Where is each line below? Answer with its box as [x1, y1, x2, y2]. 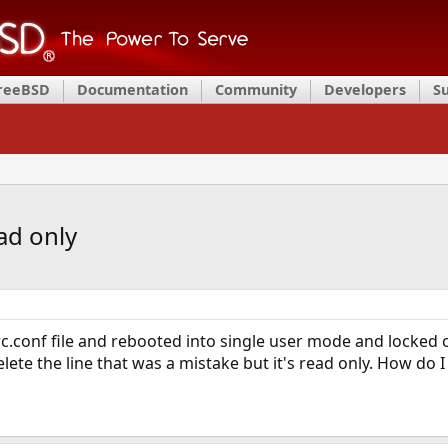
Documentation [77, 80, 188, 99]
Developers [324, 80, 406, 99]
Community [215, 80, 297, 99]
